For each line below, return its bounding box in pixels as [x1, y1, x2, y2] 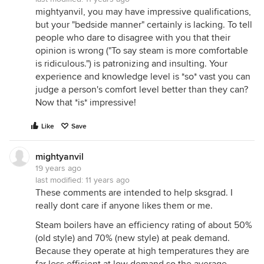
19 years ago [35, 163, 81, 173]
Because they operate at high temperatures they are [35, 245, 249, 257]
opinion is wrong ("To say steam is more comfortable [35, 45, 248, 57]
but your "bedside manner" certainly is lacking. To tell [35, 19, 252, 31]
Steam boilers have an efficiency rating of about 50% [35, 219, 252, 231]
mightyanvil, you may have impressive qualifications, [35, 6, 251, 18]
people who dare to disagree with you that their [35, 32, 230, 44]
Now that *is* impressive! [35, 97, 136, 108]
